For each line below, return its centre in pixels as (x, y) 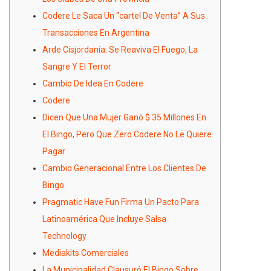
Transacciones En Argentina (96, 32)
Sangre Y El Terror (77, 66)
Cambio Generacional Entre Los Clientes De (124, 168)
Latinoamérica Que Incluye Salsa (104, 219)
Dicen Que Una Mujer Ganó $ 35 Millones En (124, 117)
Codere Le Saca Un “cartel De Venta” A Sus (124, 15)
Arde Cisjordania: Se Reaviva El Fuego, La (120, 49)
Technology (64, 236)
